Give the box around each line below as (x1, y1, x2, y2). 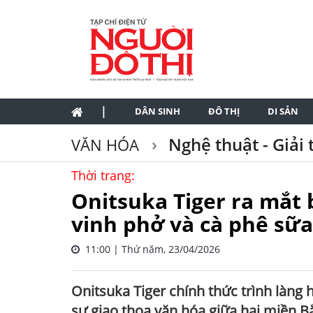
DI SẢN (268, 105, 298, 117)
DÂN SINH (135, 105, 180, 117)
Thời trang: (71, 167, 135, 184)
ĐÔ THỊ (208, 105, 240, 117)
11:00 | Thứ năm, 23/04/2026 (80, 242, 220, 256)
